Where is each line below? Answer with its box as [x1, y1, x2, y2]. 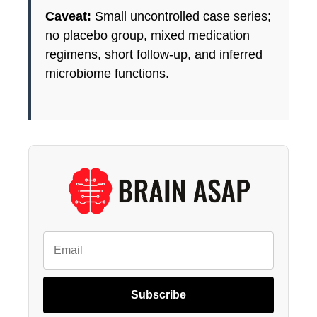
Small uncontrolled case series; [91, 8, 271, 23]
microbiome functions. [45, 66, 169, 81]
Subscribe [131, 289, 186, 301]
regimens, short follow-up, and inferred [45, 47, 263, 62]
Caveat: [45, 8, 91, 23]
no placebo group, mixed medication [45, 28, 250, 42]
